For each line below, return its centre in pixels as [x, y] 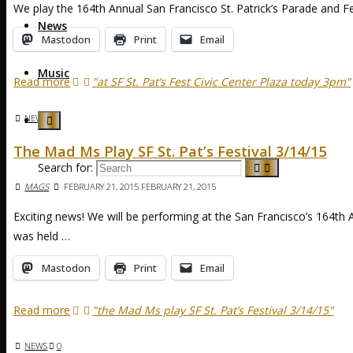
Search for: [65, 167]
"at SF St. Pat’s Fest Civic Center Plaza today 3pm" [222, 82]
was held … [42, 236]
